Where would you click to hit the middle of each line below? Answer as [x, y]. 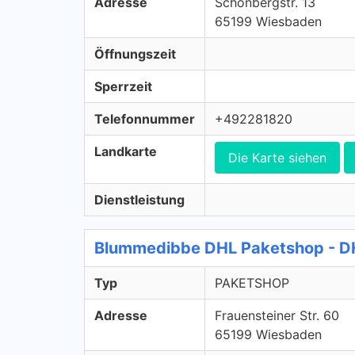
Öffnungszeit [135, 54]
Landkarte [126, 151]
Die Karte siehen [277, 158]
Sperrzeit [123, 86]
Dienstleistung [139, 200]
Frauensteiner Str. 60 [277, 315]
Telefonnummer [145, 119]
